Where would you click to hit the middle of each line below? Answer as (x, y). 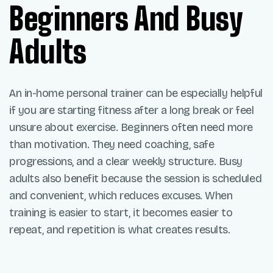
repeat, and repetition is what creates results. (120, 230)
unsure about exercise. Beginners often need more (131, 128)
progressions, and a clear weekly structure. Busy (126, 162)
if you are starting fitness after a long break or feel (132, 111)
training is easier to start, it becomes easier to (121, 213)
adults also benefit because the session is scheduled (136, 179)
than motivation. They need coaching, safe (112, 145)
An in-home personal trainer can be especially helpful (136, 94)
